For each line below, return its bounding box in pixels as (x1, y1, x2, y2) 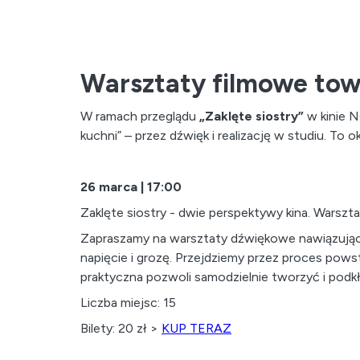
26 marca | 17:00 (80, 179, 182, 194)
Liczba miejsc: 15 (80, 295, 176, 310)
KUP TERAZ (162, 321, 231, 336)
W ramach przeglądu (80, 108, 199, 124)
